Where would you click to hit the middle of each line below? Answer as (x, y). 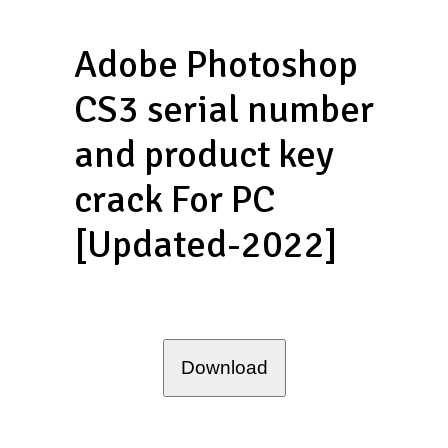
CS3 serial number (224, 109)
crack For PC (174, 199)
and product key (204, 154)
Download (224, 367)
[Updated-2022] (206, 244)
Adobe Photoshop (216, 64)
